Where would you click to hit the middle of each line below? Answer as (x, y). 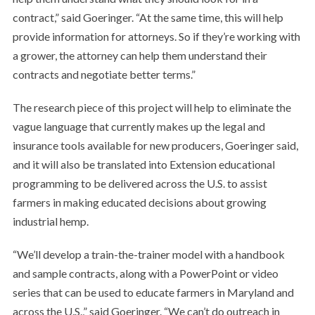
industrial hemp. (50, 221)
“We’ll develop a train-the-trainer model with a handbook (148, 254)
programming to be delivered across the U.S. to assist (140, 183)
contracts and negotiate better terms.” (104, 74)
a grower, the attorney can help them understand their (140, 55)
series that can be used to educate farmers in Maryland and (153, 292)
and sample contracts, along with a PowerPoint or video (145, 273)
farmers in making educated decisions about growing (139, 202)
